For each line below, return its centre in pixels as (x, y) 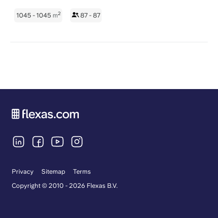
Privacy (23, 171)
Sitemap (53, 171)
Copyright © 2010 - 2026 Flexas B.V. (65, 185)
